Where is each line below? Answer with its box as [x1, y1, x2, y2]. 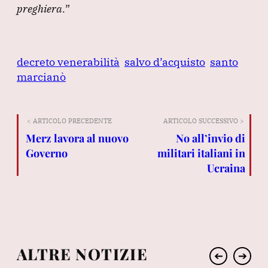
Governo [26, 145, 68, 160]
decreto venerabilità [17, 54, 120, 69]
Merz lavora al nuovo [26, 130, 129, 145]
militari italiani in [157, 145, 245, 160]
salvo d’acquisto [124, 54, 205, 69]
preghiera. [17, 1, 65, 16]
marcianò [17, 69, 66, 84]
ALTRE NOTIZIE [17, 243, 148, 264]
